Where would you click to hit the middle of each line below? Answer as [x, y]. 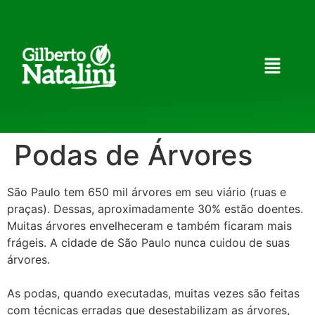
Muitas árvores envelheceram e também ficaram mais [149, 226]
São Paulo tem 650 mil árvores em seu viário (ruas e [147, 192]
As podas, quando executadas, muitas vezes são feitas [153, 293]
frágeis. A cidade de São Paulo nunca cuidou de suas [148, 243]
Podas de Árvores [133, 155]
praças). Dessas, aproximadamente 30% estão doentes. [155, 209]
